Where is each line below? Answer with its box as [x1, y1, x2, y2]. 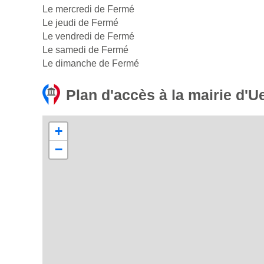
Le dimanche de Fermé [42, 58, 139, 69]
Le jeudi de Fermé [42, 18, 118, 28]
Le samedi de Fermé [42, 45, 128, 55]
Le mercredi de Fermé [42, 4, 134, 15]
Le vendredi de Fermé [42, 31, 134, 42]
